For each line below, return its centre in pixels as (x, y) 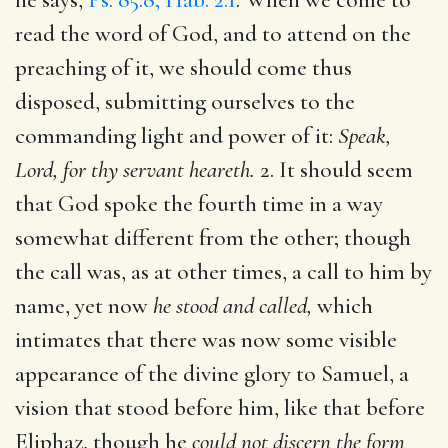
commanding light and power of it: (176, 135)
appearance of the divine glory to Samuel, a (212, 373)
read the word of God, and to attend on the (213, 33)
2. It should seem (334, 169)
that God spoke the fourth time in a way (199, 203)
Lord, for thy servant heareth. (135, 169)
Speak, (364, 135)
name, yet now (84, 305)
